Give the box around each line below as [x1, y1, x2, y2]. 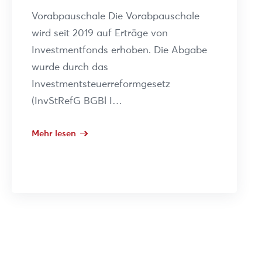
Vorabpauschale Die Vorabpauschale [31, 9, 199, 22]
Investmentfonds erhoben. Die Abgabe [31, 43, 207, 56]
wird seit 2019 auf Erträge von [31, 26, 168, 39]
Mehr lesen [31, 127, 76, 139]
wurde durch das [31, 60, 108, 73]
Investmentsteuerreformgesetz [31, 77, 170, 89]
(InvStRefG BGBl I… [31, 94, 122, 106]
